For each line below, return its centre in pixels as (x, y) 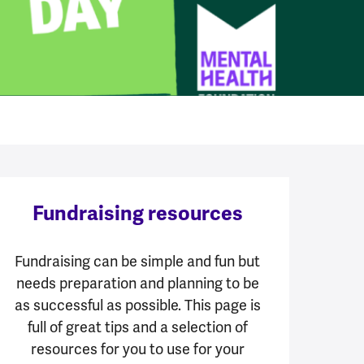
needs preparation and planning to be (137, 283)
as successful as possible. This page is (137, 305)
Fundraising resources (137, 213)
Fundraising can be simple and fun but (138, 261)
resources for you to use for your (137, 349)
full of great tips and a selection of (137, 327)
